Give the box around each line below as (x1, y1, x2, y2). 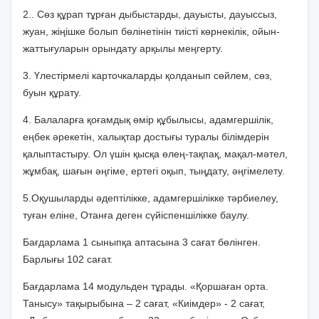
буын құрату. (23, 87, 81, 98)
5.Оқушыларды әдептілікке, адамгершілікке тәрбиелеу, (23, 192, 278, 204)
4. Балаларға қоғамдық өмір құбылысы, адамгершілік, (23, 114, 273, 125)
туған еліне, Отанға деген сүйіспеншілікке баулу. (23, 209, 249, 221)
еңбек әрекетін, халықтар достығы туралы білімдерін (23, 131, 269, 142)
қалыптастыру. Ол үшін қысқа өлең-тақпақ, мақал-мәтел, (23, 148, 288, 159)
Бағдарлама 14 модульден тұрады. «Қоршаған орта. (23, 281, 268, 292)
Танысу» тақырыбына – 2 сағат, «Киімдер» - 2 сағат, (23, 298, 265, 309)
